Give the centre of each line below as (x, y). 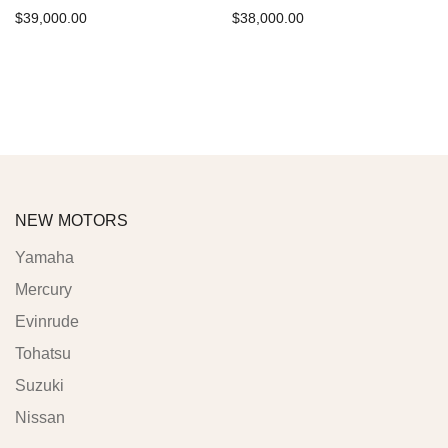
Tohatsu (43, 354)
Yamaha (44, 258)
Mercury (43, 290)
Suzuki (39, 386)
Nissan (40, 418)
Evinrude (47, 322)
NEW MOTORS (72, 221)
